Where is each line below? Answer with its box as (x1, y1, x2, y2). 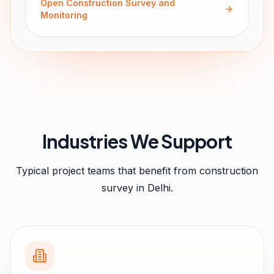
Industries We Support (42, 130, 232, 153)
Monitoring (40, 10, 87, 20)
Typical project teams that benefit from (16, 165, 199, 177)
